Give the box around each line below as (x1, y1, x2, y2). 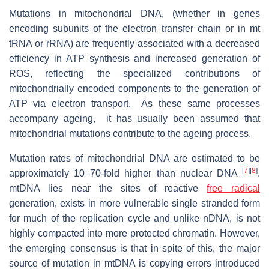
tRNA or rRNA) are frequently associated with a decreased (9, 38, 260, 49)
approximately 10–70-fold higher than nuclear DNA (9, 168, 242, 178)
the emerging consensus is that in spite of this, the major (9, 243, 260, 253)
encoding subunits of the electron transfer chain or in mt (9, 23, 260, 34)
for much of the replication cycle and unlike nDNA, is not (9, 213, 260, 223)
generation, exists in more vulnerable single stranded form (9, 198, 260, 208)
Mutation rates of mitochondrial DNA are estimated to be (9, 153, 260, 163)
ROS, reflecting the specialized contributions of (9, 68, 260, 79)
